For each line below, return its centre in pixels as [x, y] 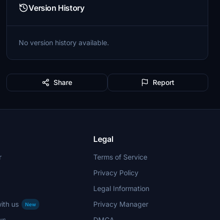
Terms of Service [121, 157]
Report [164, 82]
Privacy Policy [116, 173]
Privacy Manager [121, 204]
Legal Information [122, 188]
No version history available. [64, 42]
